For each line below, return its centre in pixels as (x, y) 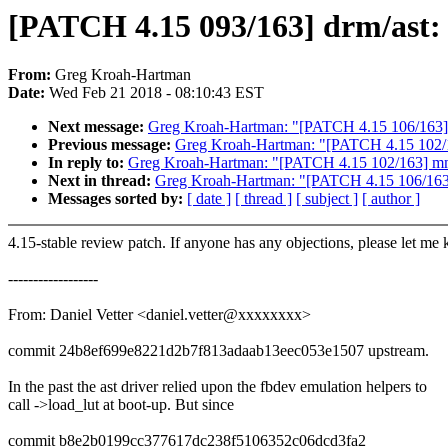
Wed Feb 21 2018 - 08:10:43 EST (156, 93)
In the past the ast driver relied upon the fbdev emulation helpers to (217, 387)
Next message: (98, 127)
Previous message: (111, 145)
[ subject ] (327, 199)
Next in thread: (101, 181)
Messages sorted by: (117, 199)
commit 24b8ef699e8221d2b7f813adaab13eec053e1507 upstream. (218, 351)
